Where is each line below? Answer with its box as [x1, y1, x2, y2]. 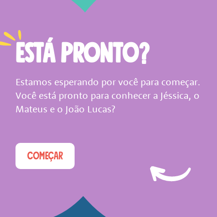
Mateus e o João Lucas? [15, 103, 115, 115]
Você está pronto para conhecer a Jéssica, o [15, 89, 200, 102]
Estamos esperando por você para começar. [15, 76, 201, 88]
